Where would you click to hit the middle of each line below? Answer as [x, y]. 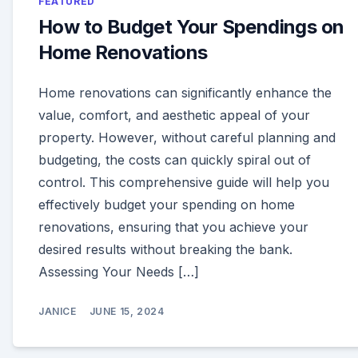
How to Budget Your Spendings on [191, 27]
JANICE [58, 312]
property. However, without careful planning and [187, 138]
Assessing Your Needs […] [119, 272]
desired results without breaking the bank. [165, 250]
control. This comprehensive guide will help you [184, 183]
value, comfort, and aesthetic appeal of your [174, 115]
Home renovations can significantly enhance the [185, 93]
